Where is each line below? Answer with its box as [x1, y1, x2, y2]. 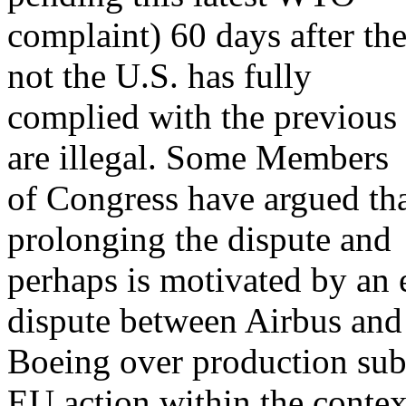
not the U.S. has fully [7, 56, 312, 95]
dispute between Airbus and [7, 301, 402, 340]
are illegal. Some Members [7, 138, 389, 177]
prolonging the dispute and [7, 219, 391, 258]
